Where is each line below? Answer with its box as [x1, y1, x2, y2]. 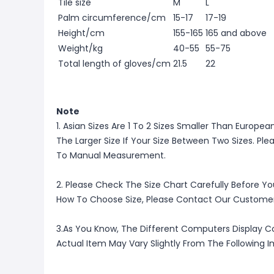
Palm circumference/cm [58, 12, 166, 24]
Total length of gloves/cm [58, 57, 171, 70]
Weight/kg [58, 42, 103, 54]
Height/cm [58, 27, 105, 39]
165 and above [206, 27, 267, 39]
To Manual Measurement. [56, 149, 166, 161]
